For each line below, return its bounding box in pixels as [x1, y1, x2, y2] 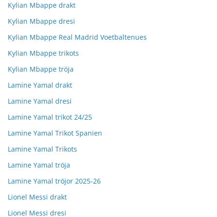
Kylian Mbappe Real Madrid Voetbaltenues [8, 32, 147, 42]
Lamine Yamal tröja [8, 160, 70, 170]
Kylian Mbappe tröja [8, 64, 74, 74]
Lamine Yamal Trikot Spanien [8, 128, 102, 138]
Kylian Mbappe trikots [8, 48, 79, 58]
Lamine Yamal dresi [8, 96, 72, 106]
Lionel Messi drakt [8, 192, 67, 201]
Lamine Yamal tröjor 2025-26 [8, 176, 101, 186]
